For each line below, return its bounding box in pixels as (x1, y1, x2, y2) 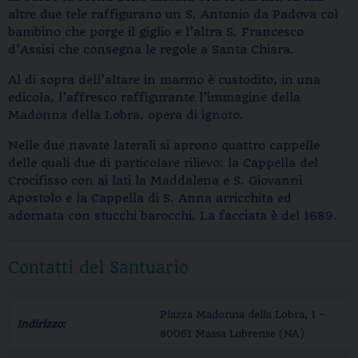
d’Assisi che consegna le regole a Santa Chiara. (8, 42, 294, 57)
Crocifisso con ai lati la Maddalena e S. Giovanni (8, 173, 302, 188)
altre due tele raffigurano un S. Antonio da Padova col (8, 7, 338, 22)
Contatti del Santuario (8, 258, 189, 277)
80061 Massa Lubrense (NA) (160, 328, 304, 340)
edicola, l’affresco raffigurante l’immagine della (8, 90, 300, 105)
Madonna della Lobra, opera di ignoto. (8, 108, 244, 122)
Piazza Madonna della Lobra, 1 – (160, 308, 325, 320)
